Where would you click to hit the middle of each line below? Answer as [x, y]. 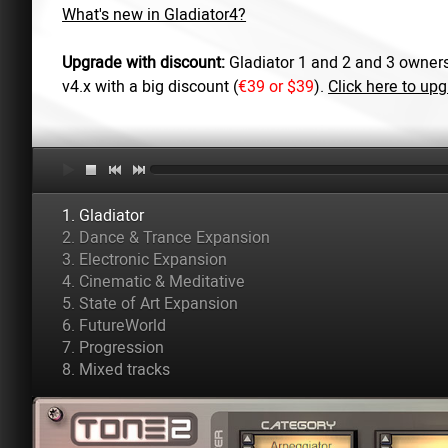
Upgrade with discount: [144, 62]
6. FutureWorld [114, 325]
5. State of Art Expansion [150, 303]
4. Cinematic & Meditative [154, 281]
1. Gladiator [103, 215]
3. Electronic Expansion [145, 259]
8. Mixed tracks [116, 369]
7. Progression [113, 347]
